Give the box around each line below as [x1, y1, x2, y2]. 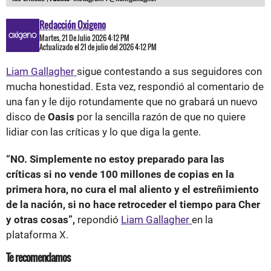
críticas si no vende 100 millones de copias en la [6, 168, 234, 181]
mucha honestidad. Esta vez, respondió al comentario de [6, 80, 264, 93]
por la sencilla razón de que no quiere [74, 111, 246, 123]
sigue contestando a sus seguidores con [77, 65, 262, 78]
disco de [6, 111, 48, 123]
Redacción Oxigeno [39, 18, 106, 32]
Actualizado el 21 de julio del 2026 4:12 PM [39, 42, 157, 53]
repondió [75, 214, 121, 226]
